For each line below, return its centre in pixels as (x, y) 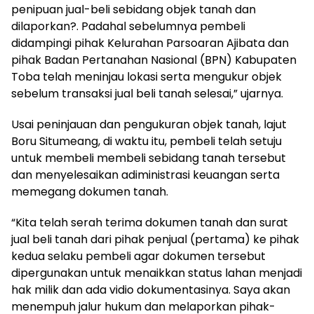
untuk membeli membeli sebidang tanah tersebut (149, 158)
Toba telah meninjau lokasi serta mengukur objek (146, 77)
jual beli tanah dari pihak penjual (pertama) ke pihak (155, 240)
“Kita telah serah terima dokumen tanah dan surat (150, 223)
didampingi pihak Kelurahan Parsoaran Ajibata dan (150, 43)
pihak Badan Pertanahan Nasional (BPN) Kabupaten (154, 60)
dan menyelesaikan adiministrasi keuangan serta (145, 175)
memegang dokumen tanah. (90, 192)
